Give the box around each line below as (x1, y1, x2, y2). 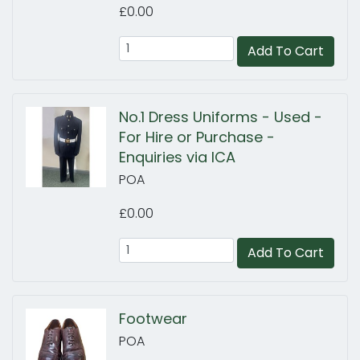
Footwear (119, 309, 187, 329)
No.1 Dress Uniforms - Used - (119, 107, 322, 127)
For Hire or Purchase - (119, 127, 275, 147)
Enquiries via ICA (119, 147, 235, 167)
